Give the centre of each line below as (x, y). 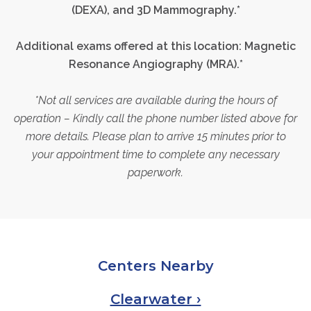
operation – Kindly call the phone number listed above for (155, 118)
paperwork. (155, 172)
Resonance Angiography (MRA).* (155, 64)
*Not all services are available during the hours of (155, 100)
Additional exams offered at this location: (130, 46)
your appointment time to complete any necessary (155, 154)
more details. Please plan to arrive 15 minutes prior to (155, 136)
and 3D (133, 10)
